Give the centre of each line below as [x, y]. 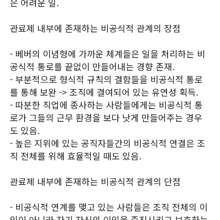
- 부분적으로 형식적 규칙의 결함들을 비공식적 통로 [106, 79]
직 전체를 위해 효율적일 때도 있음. [76, 156]
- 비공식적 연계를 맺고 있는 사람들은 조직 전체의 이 [109, 207]
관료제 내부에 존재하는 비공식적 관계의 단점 [95, 181]
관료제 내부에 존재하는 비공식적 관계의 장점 [95, 28]
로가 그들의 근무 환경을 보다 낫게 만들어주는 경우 [106, 117]
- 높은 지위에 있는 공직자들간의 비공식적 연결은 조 [108, 143]
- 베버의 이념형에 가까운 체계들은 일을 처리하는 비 [108, 54]
